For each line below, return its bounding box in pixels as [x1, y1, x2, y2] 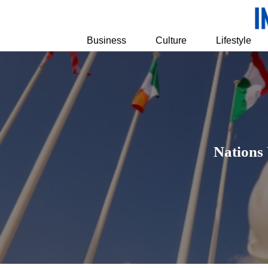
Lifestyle [215, 35, 251, 45]
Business [87, 35, 127, 45]
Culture [156, 35, 187, 45]
